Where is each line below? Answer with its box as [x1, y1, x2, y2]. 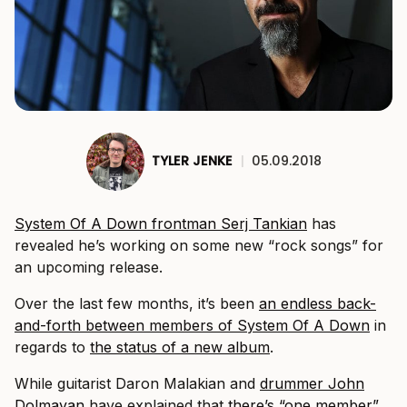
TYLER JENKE [151, 152, 233, 171]
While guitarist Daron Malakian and [15, 373, 260, 392]
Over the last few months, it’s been [15, 293, 259, 313]
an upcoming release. [15, 257, 163, 276]
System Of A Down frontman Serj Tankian [15, 213, 307, 233]
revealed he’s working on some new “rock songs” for [15, 235, 383, 254]
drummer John [260, 373, 364, 392]
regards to [15, 337, 90, 356]
